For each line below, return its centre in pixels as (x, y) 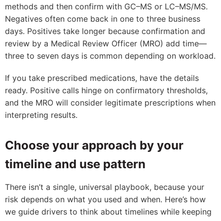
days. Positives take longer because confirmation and (105, 31)
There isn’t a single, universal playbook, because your (105, 187)
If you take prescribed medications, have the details (102, 78)
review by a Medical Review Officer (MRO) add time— (106, 43)
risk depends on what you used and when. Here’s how (105, 199)
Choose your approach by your (94, 145)
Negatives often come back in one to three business (103, 19)
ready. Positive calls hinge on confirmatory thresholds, (106, 90)
